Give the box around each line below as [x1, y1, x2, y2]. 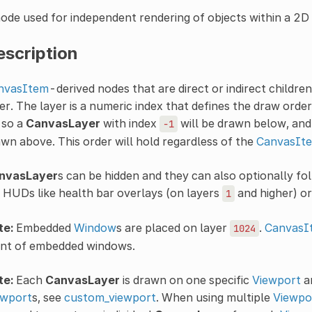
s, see [31, 290, 64, 304]
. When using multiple [155, 290, 273, 304]
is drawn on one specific [119, 272, 252, 287]
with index [100, 116, 159, 130]
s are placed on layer [116, 220, 230, 235]
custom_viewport [63, 290, 156, 304]
